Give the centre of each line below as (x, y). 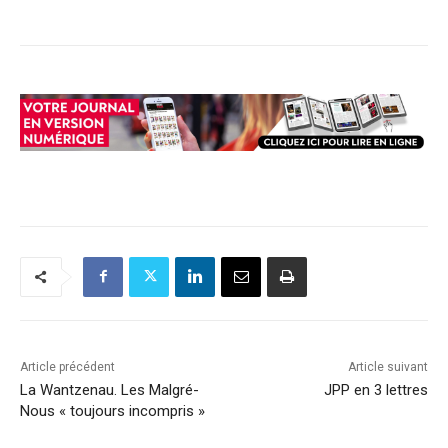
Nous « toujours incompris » (112, 410)
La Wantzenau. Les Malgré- (109, 389)
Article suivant (387, 366)
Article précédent (67, 366)
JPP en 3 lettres (375, 389)
